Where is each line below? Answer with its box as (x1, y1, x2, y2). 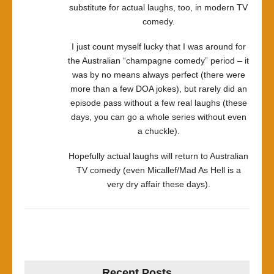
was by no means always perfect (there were (72, 70, 245, 80)
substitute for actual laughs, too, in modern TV (69, 2, 248, 12)
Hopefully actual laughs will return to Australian (68, 151, 248, 161)
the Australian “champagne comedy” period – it (68, 56, 249, 65)
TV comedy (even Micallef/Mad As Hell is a (76, 165, 241, 175)
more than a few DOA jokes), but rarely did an (70, 84, 247, 94)
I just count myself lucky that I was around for (71, 42, 246, 51)
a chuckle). (137, 126, 180, 136)
